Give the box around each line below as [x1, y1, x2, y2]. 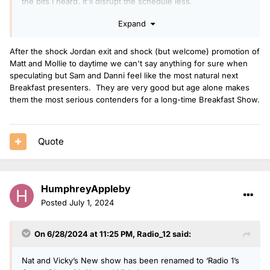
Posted [41, 197, 69, 207]
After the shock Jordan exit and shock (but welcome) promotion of [10, 46, 260, 57]
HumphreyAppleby [41, 182, 131, 195]
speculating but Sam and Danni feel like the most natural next [10, 71, 238, 81]
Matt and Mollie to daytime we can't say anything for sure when [10, 58, 248, 69]
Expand [118, 19, 151, 29]
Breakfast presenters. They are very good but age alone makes [10, 83, 250, 93]
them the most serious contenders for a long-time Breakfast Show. [10, 95, 260, 105]
